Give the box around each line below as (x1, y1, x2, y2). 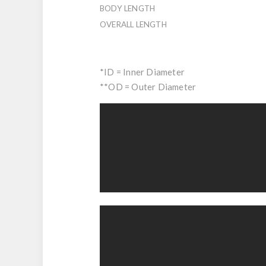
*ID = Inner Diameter (100, 66, 185, 77)
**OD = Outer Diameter (100, 81, 197, 92)
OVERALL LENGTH (100, 19, 167, 29)
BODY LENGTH (100, 3, 156, 13)
